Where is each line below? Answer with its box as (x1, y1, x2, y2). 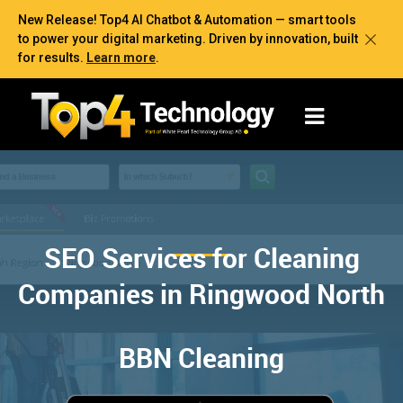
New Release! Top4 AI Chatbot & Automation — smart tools (18, 13, 356, 27)
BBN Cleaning (119, 338, 284, 376)
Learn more (86, 50, 156, 65)
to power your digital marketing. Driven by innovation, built (18, 31, 358, 46)
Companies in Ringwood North (18, 274, 385, 312)
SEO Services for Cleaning (43, 238, 360, 276)
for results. (18, 50, 86, 65)
